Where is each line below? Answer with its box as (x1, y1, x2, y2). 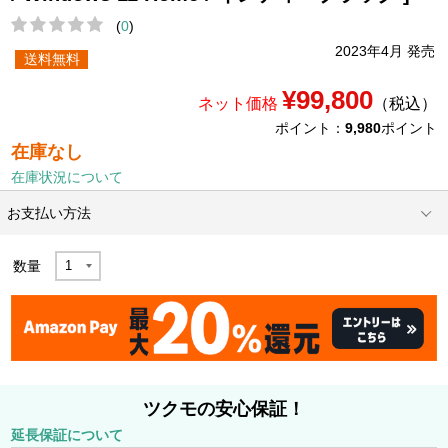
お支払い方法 (7, 205, 92, 222)
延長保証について (11, 426, 124, 443)
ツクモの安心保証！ (143, 399, 305, 420)
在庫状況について (11, 169, 124, 186)
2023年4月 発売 (334, 42, 435, 59)
